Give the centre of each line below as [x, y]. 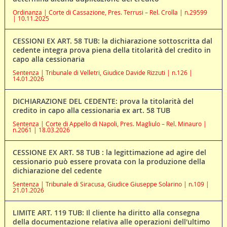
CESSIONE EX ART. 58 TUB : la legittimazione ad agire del [109, 152]
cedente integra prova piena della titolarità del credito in [111, 50]
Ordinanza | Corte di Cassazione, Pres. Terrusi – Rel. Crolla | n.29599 [110, 12]
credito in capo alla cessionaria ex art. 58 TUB [91, 110]
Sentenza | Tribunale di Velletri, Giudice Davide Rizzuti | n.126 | [102, 72]
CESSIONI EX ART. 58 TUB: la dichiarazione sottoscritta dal [112, 41]
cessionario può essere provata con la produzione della [109, 161]
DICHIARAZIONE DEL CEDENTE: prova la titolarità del [103, 101]
